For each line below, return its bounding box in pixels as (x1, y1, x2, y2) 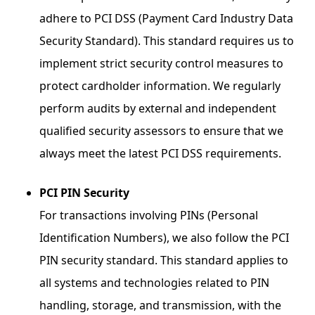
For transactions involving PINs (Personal (39, 207, 258, 223)
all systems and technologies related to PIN (39, 275, 269, 290)
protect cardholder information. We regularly (39, 78, 281, 94)
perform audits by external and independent (39, 101, 276, 116)
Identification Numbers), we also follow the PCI (39, 230, 289, 245)
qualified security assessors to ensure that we (39, 123, 283, 139)
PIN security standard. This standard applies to (39, 252, 288, 268)
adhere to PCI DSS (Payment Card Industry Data (39, 11, 293, 26)
